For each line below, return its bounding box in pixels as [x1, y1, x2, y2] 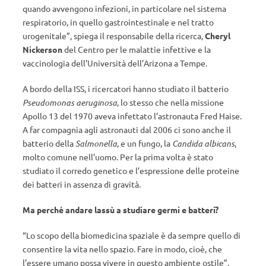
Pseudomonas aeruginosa [23, 97, 117, 108]
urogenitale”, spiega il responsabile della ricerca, [23, 30, 205, 41]
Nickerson [23, 44, 64, 55]
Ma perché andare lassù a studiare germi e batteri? [23, 204, 218, 215]
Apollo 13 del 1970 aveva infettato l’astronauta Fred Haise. [23, 110, 242, 121]
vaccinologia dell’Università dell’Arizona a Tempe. [23, 58, 207, 68]
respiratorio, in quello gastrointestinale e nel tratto [23, 17, 214, 27]
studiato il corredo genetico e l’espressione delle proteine [23, 165, 239, 176]
